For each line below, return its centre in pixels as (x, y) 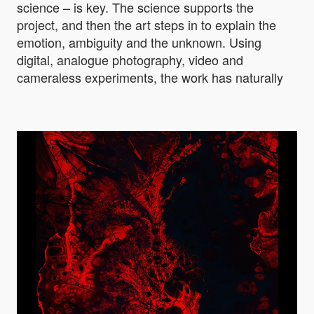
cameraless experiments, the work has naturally (150, 77)
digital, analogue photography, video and (130, 60)
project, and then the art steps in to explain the (146, 25)
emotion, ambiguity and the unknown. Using (139, 42)
